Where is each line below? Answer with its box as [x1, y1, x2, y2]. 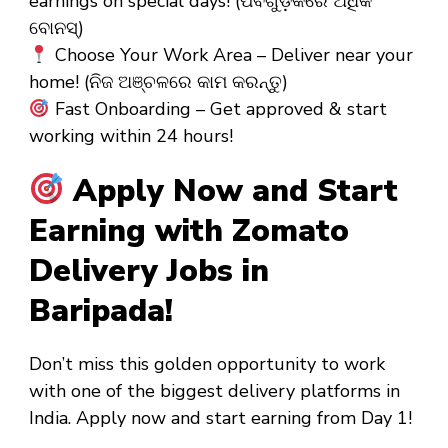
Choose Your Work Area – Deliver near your [49, 43, 413, 68]
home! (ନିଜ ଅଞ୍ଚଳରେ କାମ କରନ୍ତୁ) [29, 70, 288, 95]
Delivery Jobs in [29, 249, 269, 292]
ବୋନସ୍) [29, 16, 84, 41]
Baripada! [29, 289, 173, 332]
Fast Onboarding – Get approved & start [49, 97, 387, 122]
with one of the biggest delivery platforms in [29, 378, 400, 403]
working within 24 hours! [29, 124, 233, 149]
